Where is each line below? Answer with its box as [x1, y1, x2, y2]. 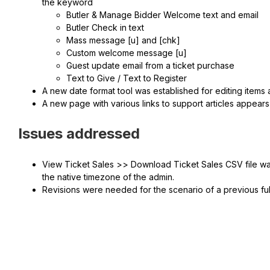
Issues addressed [18, 124, 140, 142]
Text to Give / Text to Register [66, 72, 187, 83]
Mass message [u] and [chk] [66, 34, 180, 45]
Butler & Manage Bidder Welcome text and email [66, 9, 259, 20]
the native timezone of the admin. [42, 172, 174, 183]
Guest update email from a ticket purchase [66, 60, 234, 71]
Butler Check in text [66, 22, 144, 33]
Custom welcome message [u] [66, 47, 187, 58]
